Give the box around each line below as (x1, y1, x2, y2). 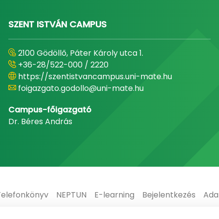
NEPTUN (56, 189, 87, 200)
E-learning (94, 189, 134, 200)
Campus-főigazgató (8, 104, 91, 115)
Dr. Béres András (8, 115, 72, 127)
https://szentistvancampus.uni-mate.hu (18, 70, 172, 82)
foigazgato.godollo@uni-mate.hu (18, 82, 144, 94)
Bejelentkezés (142, 189, 196, 200)
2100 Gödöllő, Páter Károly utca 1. (18, 47, 143, 59)
